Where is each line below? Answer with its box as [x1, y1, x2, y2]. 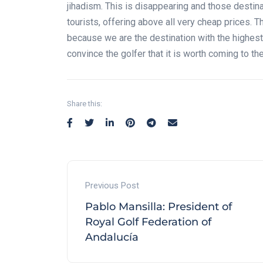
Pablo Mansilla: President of [85, 200, 232, 214]
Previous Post [85, 180, 139, 191]
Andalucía [85, 231, 139, 244]
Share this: [67, 99, 102, 109]
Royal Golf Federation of [85, 215, 211, 229]
